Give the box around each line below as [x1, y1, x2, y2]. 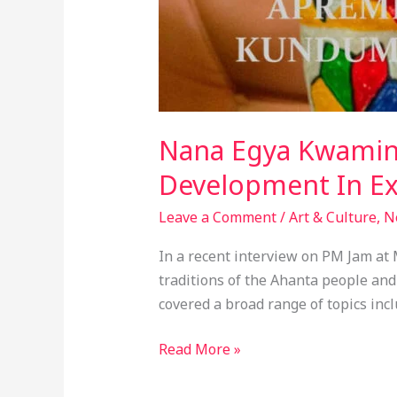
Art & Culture [288, 207, 377, 228]
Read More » [158, 339, 241, 360]
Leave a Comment [158, 207, 276, 228]
